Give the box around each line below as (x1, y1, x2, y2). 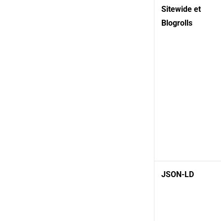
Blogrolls (161, 18, 194, 28)
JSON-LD (161, 170, 196, 180)
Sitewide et (161, 4, 201, 14)
